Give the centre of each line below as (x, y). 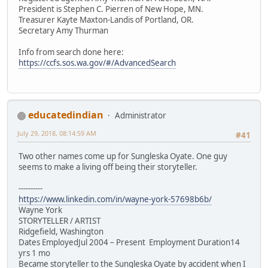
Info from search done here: (71, 52)
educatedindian (66, 115)
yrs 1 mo (34, 253)
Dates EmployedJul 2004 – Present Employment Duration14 (129, 242)
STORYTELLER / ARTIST (60, 220)
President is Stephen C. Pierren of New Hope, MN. (111, 9)
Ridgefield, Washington (61, 231)
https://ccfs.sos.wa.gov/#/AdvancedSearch (97, 63)
